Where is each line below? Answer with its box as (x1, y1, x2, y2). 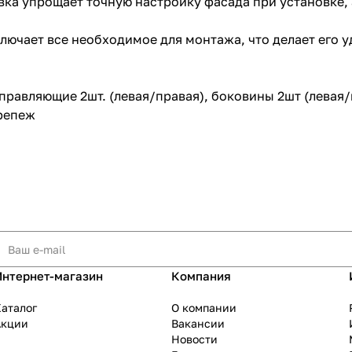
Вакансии (171, 317, 225, 331)
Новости (171, 332, 218, 346)
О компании (171, 301, 236, 315)
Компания (171, 269, 231, 284)
